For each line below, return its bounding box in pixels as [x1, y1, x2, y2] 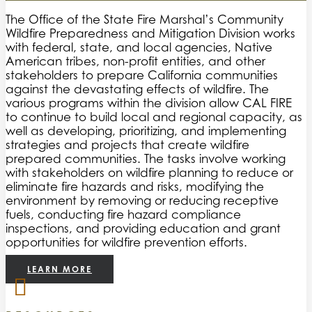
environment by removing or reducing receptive [6, 193, 279, 208]
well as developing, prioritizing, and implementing [6, 123, 286, 138]
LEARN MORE [27, 263, 92, 274]
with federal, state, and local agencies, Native [6, 40, 272, 54]
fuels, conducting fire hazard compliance [6, 207, 241, 221]
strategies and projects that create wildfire [6, 137, 249, 152]
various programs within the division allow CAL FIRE [6, 95, 292, 110]
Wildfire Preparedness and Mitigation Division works [6, 26, 295, 40]
